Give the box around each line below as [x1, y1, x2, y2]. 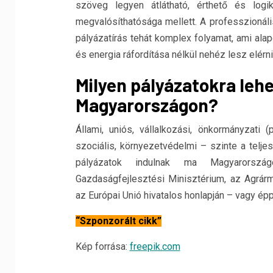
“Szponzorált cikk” [75, 214, 161, 227]
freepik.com [129, 240, 180, 252]
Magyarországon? [75, 93, 218, 116]
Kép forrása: [75, 240, 130, 252]
